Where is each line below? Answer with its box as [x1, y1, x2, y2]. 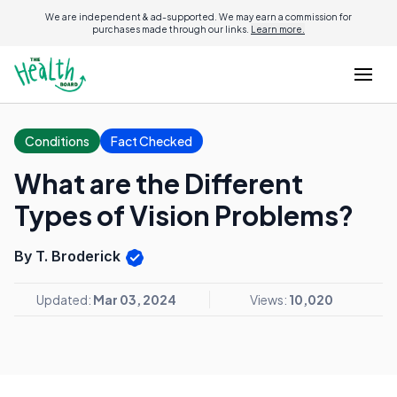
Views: [249, 291, 289, 307]
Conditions [25, 133, 90, 149]
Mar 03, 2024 [93, 291, 176, 307]
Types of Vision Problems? [14, 198, 354, 232]
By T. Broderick [14, 247, 124, 265]
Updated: [36, 291, 93, 307]
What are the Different [14, 167, 303, 200]
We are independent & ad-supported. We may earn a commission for [45, 12, 352, 22]
